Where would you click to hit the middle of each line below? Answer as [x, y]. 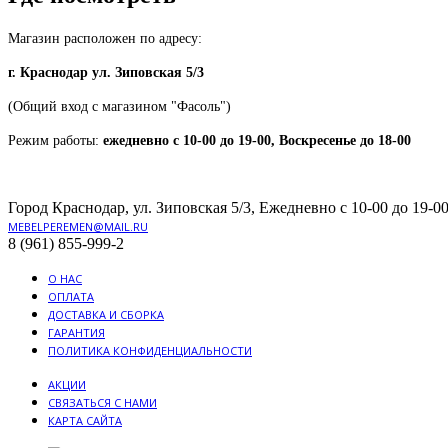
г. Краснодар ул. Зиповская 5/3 [110, 72]
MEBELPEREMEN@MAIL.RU [78, 226]
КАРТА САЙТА [85, 420]
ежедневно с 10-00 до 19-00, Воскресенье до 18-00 [259, 140]
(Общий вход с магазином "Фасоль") [119, 106]
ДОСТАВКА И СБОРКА [106, 314]
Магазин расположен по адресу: [105, 38]
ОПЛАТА [71, 296]
